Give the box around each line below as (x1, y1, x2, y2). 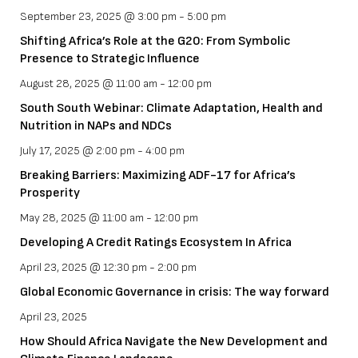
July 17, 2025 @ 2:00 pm (20, 144, 135, 158)
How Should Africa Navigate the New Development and (20, 334, 328, 350)
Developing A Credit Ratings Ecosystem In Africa (20, 235, 292, 251)
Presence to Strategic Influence (20, 51, 200, 67)
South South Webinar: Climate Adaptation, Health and (20, 101, 323, 117)
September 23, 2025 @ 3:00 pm (20, 10, 177, 24)
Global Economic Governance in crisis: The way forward (20, 284, 329, 300)
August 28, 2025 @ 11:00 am (20, 77, 157, 91)
